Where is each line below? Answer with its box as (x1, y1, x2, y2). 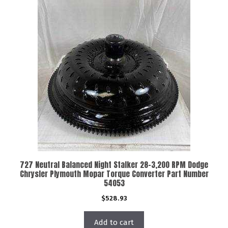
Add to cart (94, 218, 134, 227)
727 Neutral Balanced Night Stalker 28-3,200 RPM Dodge (20, 159, 208, 170)
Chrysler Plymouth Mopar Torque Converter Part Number (19, 168, 209, 180)
